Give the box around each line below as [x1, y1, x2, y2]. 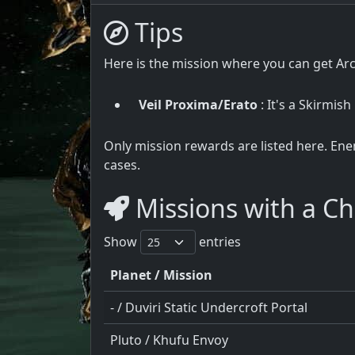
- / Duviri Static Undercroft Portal [110, 298, 307, 316]
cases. [104, 155, 140, 174]
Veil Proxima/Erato [139, 95, 258, 113]
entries [196, 232, 241, 250]
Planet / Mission [110, 265, 212, 284]
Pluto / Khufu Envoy [110, 330, 228, 349]
